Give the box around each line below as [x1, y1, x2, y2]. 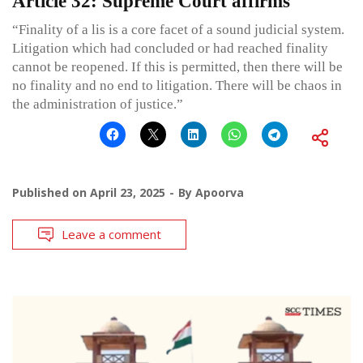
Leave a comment [62, 225, 161, 242]
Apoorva [195, 184, 244, 200]
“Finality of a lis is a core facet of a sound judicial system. [12, 21, 344, 37]
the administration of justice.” [12, 96, 183, 112]
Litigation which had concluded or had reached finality [12, 40, 328, 56]
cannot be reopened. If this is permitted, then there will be [12, 58, 343, 75]
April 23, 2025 [90, 184, 165, 200]
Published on [12, 184, 90, 200]
